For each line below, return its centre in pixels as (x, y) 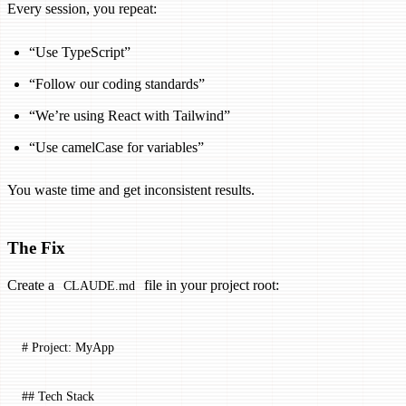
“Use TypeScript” (80, 53)
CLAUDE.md (99, 286)
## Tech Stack (58, 396)
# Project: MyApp (68, 348)
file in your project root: (209, 285)
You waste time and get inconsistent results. (131, 190)
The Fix (36, 248)
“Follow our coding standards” (117, 84)
